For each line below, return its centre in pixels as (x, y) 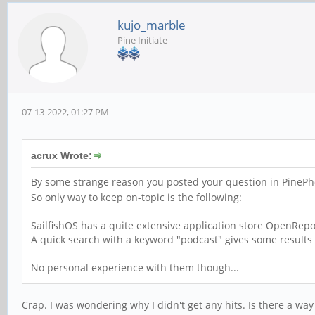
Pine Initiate (142, 40)
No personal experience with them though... (135, 267)
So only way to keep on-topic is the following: (136, 197)
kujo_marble (152, 25)
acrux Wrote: (62, 156)
